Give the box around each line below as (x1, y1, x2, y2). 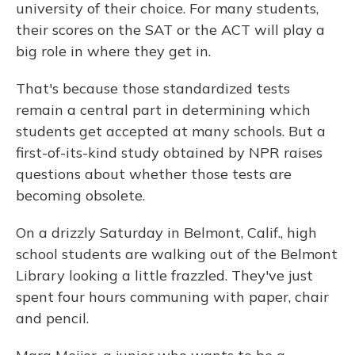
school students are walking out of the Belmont (16, 245, 338, 264)
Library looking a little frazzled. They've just (16, 266, 313, 285)
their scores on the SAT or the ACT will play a (16, 21, 325, 40)
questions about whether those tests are (16, 165, 292, 184)
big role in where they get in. (16, 42, 211, 61)
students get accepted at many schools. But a (16, 122, 326, 141)
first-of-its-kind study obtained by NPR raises (16, 143, 323, 162)
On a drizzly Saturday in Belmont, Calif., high (16, 223, 317, 242)
